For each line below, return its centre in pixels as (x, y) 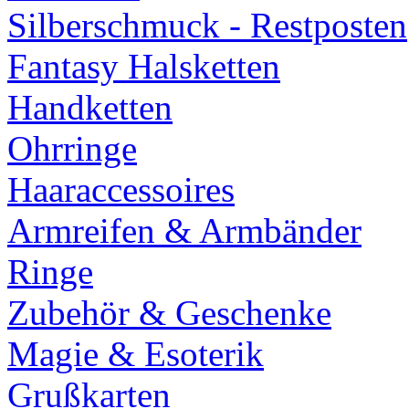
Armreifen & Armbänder (184, 231)
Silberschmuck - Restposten (207, 26)
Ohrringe (72, 149)
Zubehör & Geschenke (169, 313)
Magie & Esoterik (136, 354)
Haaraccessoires (121, 190)
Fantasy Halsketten (144, 67)
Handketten (90, 108)
